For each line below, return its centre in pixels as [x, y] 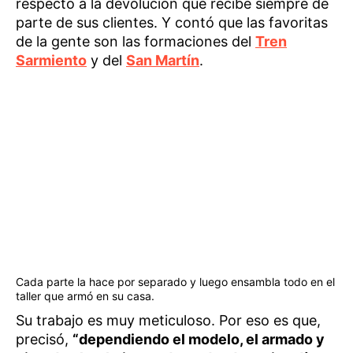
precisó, [44, 339]
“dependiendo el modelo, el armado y [199, 339]
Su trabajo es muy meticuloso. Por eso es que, [168, 320]
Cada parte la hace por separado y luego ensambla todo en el [175, 281]
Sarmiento [51, 61]
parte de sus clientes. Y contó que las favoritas [172, 23]
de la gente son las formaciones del [136, 42]
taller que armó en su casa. [85, 295]
